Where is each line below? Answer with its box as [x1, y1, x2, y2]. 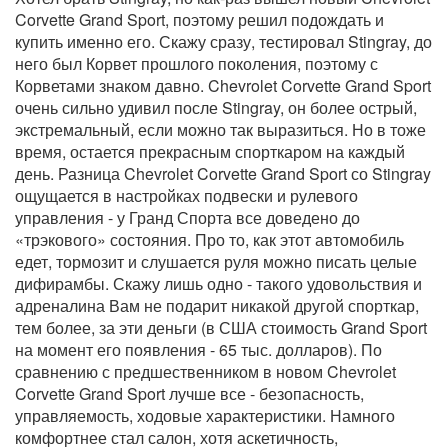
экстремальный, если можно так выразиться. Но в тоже [15, 117, 426, 141]
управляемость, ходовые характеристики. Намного [15, 403, 395, 427]
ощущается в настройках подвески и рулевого [15, 183, 358, 207]
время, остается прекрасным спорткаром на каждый [15, 139, 405, 163]
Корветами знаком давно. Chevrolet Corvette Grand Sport [15, 73, 431, 97]
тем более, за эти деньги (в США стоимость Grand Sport [15, 315, 427, 339]
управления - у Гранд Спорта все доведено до [15, 205, 360, 229]
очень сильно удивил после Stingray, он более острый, [15, 95, 417, 119]
